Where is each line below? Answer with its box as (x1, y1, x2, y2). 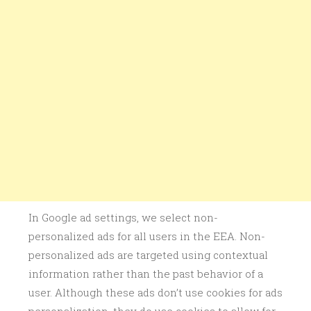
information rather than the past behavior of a (28, 267, 263, 281)
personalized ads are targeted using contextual (28, 248, 268, 262)
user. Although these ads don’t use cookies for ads (28, 285, 283, 300)
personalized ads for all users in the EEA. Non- (28, 229, 265, 244)
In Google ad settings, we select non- (28, 210, 218, 225)
